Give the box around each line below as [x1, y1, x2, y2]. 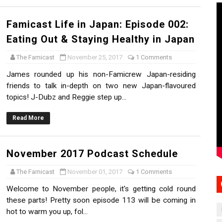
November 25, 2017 [67, 54, 122, 61]
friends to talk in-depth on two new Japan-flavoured [6, 81, 196, 91]
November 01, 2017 [67, 168, 122, 176]
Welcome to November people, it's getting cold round [6, 184, 196, 194]
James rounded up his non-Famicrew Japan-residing [6, 70, 196, 79]
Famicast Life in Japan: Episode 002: [6, 18, 189, 31]
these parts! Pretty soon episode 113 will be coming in [6, 196, 196, 205]
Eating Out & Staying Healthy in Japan [6, 33, 195, 46]
